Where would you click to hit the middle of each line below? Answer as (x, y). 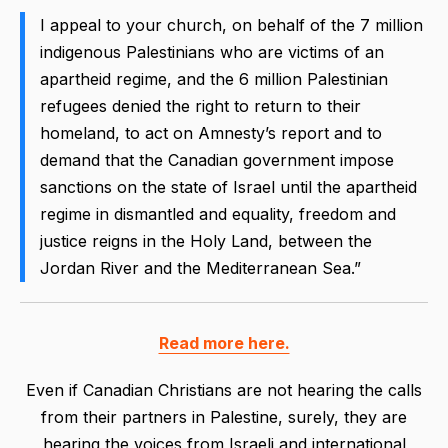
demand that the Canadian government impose (217, 159)
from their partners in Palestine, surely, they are (224, 417)
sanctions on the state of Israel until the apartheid (228, 186)
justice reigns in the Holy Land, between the (206, 240)
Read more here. (224, 343)
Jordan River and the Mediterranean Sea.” (200, 267)
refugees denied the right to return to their (200, 105)
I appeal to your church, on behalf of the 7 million (231, 24)
